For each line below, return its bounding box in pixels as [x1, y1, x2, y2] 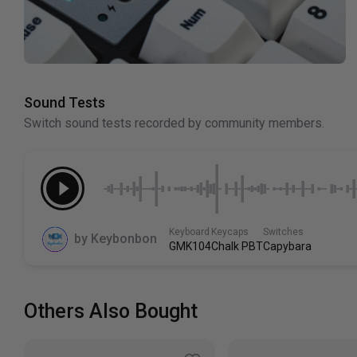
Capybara [263, 240, 312, 253]
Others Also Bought [24, 300, 198, 324]
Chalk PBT [211, 240, 263, 253]
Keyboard [169, 226, 210, 238]
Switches [263, 226, 304, 238]
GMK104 [169, 240, 211, 253]
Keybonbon [91, 231, 157, 247]
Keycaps [211, 226, 249, 238]
